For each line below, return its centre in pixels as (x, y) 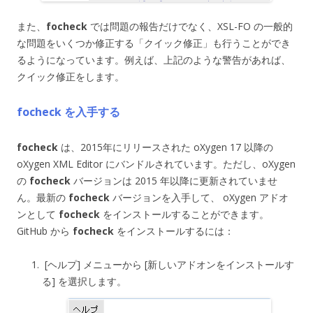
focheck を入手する (68, 111)
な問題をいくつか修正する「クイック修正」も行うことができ (154, 43)
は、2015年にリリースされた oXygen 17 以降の (166, 147)
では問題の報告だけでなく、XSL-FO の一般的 (190, 26)
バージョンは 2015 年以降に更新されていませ (174, 180)
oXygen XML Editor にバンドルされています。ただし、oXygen (156, 163)
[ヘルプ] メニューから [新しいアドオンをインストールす (168, 264)
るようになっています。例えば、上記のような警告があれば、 (154, 59)
